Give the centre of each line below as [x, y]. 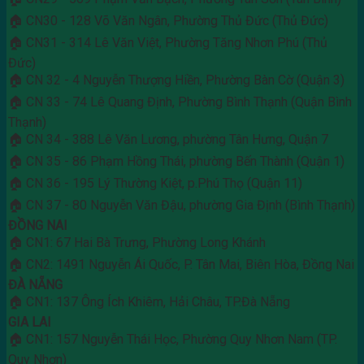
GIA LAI [30, 323]
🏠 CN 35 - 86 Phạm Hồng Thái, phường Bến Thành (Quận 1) [176, 162]
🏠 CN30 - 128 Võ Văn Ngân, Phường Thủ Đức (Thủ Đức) [168, 21]
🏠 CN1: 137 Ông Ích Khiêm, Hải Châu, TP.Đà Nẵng [149, 302]
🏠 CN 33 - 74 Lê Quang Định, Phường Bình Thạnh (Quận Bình [180, 102]
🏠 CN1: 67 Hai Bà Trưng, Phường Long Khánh [137, 243]
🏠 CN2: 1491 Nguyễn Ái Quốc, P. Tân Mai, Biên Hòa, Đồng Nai [181, 265]
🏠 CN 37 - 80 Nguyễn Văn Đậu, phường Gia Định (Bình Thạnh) [182, 206]
